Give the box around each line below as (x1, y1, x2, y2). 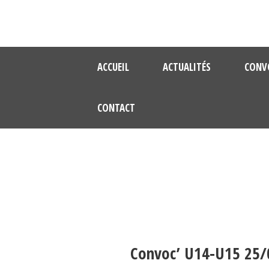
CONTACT (97, 101, 136, 115)
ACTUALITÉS (163, 60, 211, 74)
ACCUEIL (97, 60, 130, 74)
